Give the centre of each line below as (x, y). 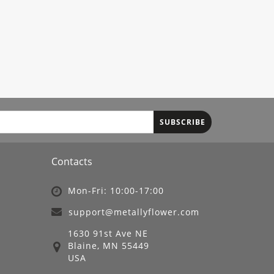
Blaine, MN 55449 (108, 246)
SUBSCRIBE (183, 122)
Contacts (72, 162)
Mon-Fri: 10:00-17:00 (116, 191)
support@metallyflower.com (134, 212)
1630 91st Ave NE (108, 234)
